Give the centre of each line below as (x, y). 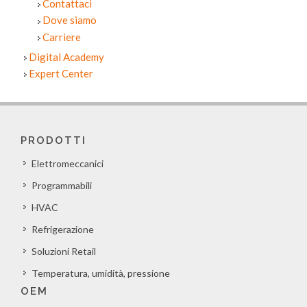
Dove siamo (70, 20)
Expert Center (61, 74)
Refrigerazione (63, 230)
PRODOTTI (53, 141)
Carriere (62, 37)
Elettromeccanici (67, 164)
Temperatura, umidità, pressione (101, 273)
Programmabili (62, 186)
